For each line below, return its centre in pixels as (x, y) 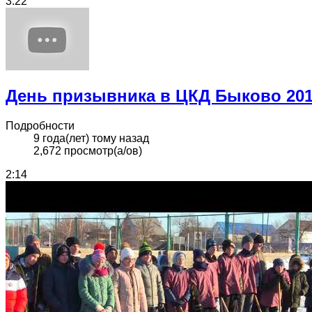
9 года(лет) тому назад (91, 139)
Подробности (40, 126)
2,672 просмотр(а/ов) (88, 151)
